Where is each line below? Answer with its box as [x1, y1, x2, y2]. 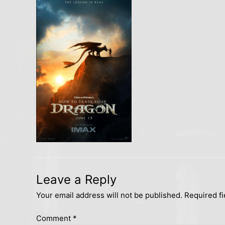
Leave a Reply [36, 172, 117, 187]
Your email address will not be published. [36, 190, 182, 200]
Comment [36, 213, 73, 223]
